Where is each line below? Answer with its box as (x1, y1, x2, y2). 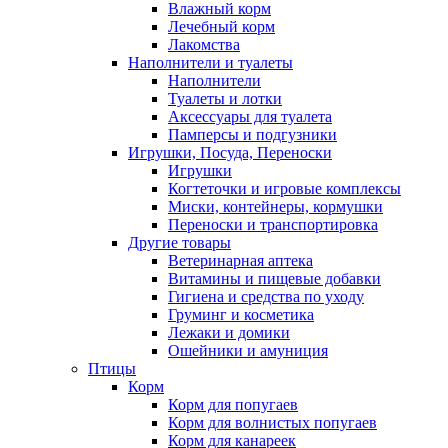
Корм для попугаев (168, 396, 298, 413)
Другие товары (128, 234, 231, 251)
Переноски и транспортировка (168, 216, 378, 233)
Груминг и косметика (168, 306, 314, 323)
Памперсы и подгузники (168, 126, 337, 143)
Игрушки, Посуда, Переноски (128, 144, 332, 161)
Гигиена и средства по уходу (168, 288, 364, 305)
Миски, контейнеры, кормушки (168, 198, 383, 215)
